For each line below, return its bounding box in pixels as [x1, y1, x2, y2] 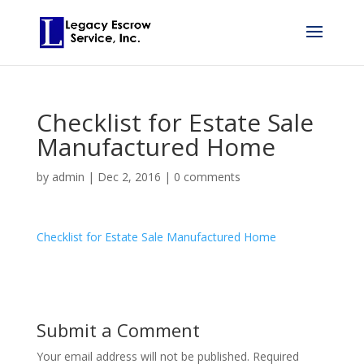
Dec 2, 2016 [97, 169, 161, 184]
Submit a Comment [36, 318, 200, 342]
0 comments [173, 169, 240, 184]
